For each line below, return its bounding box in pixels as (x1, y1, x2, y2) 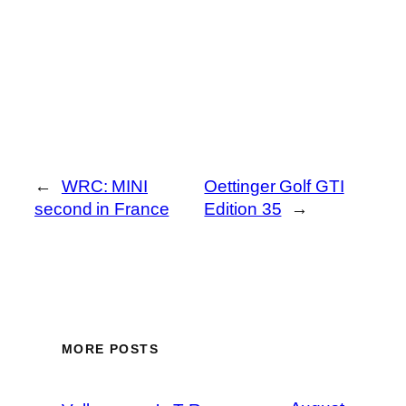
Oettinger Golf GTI (204, 176, 344, 196)
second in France (34, 198, 169, 218)
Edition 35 (204, 198, 282, 218)
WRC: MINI (61, 176, 149, 196)
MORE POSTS (62, 342, 159, 357)
